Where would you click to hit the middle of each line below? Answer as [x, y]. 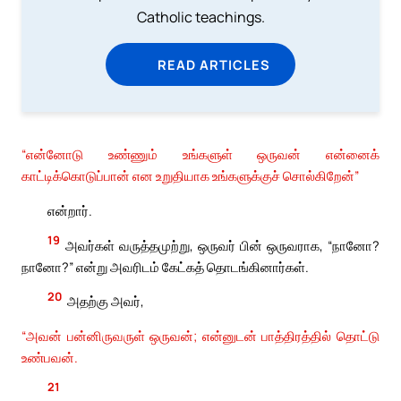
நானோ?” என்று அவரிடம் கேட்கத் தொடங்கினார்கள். [165, 266]
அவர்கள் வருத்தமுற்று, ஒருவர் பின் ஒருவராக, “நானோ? [222, 245]
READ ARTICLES [213, 64]
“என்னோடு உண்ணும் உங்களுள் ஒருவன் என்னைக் [200, 154]
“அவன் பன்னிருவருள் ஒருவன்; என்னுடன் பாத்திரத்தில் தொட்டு [200, 335]
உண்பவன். [50, 357]
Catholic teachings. [200, 17]
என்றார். [70, 211]
